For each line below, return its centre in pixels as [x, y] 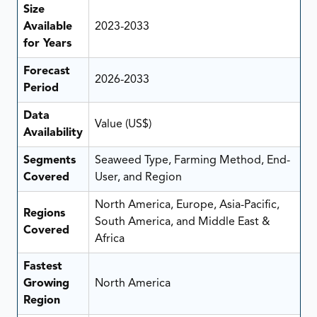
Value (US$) [124, 125]
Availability [53, 133]
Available [47, 27]
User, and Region [138, 178]
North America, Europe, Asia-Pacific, [187, 206]
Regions [44, 214]
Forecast [46, 72]
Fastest [42, 267]
